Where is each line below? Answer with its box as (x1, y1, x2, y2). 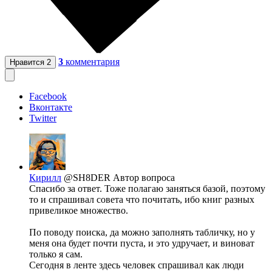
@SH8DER (64, 172, 113, 183)
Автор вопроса (113, 172, 175, 183)
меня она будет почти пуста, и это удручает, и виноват (29, 238, 254, 249)
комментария (66, 56, 120, 67)
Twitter (29, 113, 56, 124)
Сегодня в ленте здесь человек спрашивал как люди (29, 260, 244, 271)
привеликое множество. (29, 205, 128, 216)
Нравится (10, 58, 47, 67)
